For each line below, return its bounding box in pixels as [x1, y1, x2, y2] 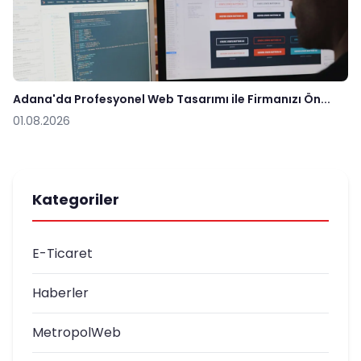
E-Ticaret [32, 243, 93, 263]
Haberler [32, 283, 89, 302]
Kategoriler [32, 189, 119, 210]
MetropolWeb [32, 322, 121, 342]
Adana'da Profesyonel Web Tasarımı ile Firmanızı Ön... [13, 90, 330, 107]
